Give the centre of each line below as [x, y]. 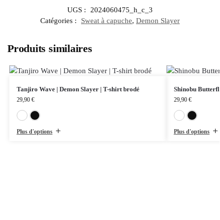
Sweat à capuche [107, 20]
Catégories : [59, 20]
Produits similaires [50, 48]
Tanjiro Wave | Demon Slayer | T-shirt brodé [78, 89]
